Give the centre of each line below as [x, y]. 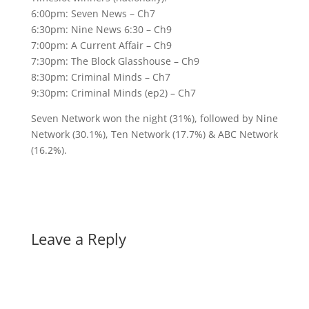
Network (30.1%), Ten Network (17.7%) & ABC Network [154, 134]
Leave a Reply [78, 239]
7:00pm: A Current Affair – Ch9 [101, 46]
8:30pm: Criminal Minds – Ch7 [100, 77]
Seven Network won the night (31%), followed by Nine [154, 119]
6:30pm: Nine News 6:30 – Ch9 [101, 30]
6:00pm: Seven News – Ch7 [93, 14]
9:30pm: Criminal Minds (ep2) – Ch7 [113, 93]
